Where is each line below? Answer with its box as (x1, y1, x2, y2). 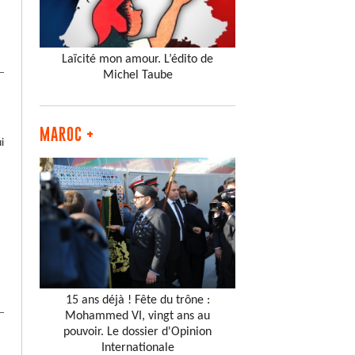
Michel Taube (102, 68, 173, 82)
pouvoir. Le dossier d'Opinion (63, 325, 212, 338)
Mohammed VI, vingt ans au (65, 309, 210, 323)
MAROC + (40, 124, 95, 143)
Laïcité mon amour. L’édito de (62, 52, 213, 66)
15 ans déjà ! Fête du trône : (65, 293, 210, 307)
